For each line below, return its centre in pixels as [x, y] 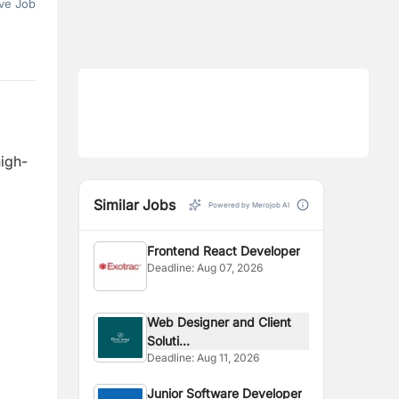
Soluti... [169, 341]
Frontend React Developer [224, 251]
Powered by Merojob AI [249, 205]
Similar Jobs [134, 205]
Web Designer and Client [220, 322]
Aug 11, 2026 [228, 358]
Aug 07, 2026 [230, 268]
